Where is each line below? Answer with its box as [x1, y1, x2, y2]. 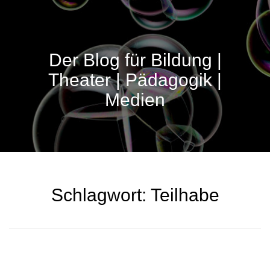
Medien [105, 89, 165, 110]
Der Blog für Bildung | [48, 49, 222, 70]
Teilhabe [150, 185, 219, 205]
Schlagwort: [51, 185, 151, 205]
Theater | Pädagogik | [48, 69, 222, 90]
